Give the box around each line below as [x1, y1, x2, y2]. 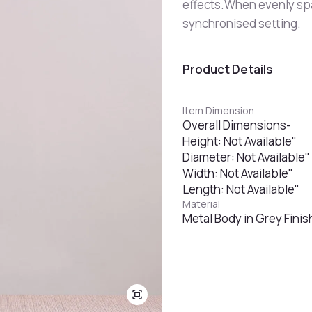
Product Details [182, 61, 273, 77]
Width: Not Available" [182, 165, 293, 181]
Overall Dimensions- [182, 117, 291, 133]
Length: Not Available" [182, 181, 299, 197]
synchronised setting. [182, 15, 301, 31]
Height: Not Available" [182, 133, 297, 149]
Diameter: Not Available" [182, 149, 310, 165]
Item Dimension [182, 104, 254, 117]
